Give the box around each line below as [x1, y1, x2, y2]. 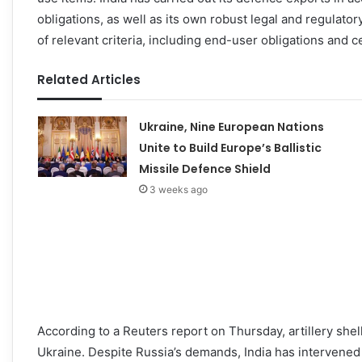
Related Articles [37, 70, 141, 88]
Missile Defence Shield [138, 160, 271, 177]
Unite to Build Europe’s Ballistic [138, 139, 322, 156]
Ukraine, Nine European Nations [138, 118, 324, 135]
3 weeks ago [149, 183, 208, 196]
